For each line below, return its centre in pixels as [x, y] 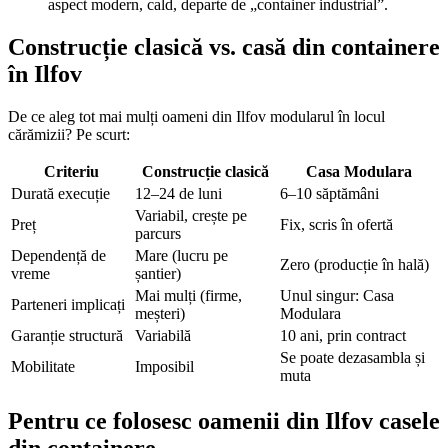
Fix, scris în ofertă [336, 224]
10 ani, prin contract [343, 335]
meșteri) [160, 313]
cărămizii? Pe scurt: [69, 134]
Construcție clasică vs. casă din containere [224, 46]
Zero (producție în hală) [354, 264]
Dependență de [58, 255]
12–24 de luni [178, 193]
